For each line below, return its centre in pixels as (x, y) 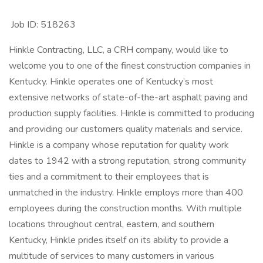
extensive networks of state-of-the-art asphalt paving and (128, 97)
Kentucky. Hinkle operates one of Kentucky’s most (111, 82)
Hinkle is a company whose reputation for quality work (119, 145)
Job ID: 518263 (43, 25)
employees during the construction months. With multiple (125, 208)
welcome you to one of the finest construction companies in (130, 66)
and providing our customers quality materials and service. (126, 129)
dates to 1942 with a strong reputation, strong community (127, 161)
